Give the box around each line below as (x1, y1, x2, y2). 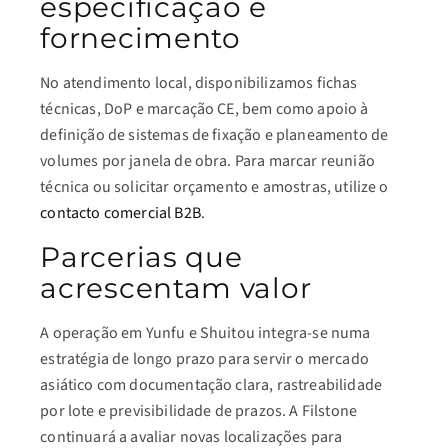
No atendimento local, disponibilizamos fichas (40, 72, 358, 94)
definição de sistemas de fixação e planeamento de (40, 124, 389, 146)
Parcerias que (40, 240, 243, 274)
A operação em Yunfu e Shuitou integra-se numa (40, 322, 371, 344)
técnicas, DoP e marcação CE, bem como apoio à (40, 98, 369, 120)
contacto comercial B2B (40, 202, 201, 224)
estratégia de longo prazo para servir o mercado (40, 348, 369, 370)
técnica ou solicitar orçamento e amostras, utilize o (40, 176, 389, 198)
